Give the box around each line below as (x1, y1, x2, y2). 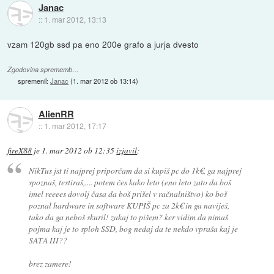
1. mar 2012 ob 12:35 (42, 144, 115, 156)
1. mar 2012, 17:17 (43, 120, 106, 131)
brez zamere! (28, 257, 72, 270)
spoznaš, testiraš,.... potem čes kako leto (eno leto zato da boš (28, 176, 231, 188)
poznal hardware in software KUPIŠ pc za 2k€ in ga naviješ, (28, 199, 229, 212)
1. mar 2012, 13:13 (43, 14, 106, 25)
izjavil (116, 144, 138, 156)
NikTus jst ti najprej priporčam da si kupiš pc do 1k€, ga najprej (28, 165, 242, 177)
